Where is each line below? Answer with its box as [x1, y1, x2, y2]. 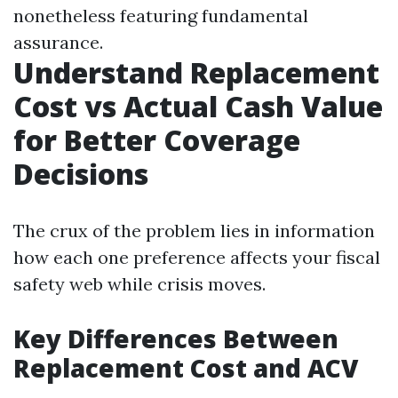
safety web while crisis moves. [13, 273, 266, 295]
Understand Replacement [13, 53, 379, 92]
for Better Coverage [13, 121, 300, 159]
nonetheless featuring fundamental [13, 4, 308, 27]
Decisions [13, 155, 148, 193]
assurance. [13, 31, 103, 53]
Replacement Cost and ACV [13, 351, 358, 385]
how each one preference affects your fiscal [13, 246, 380, 268]
